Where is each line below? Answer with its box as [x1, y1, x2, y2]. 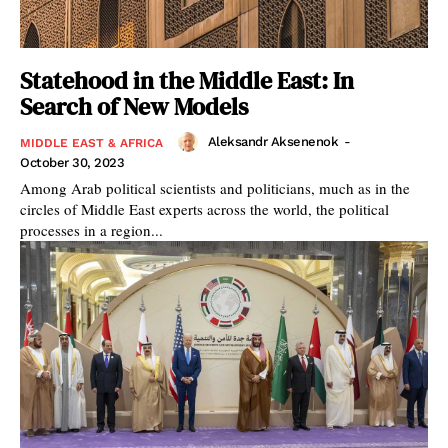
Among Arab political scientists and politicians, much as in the [20, 177, 410, 198]
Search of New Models [20, 89, 248, 123]
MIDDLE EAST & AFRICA [20, 135, 163, 150]
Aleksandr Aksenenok [207, 134, 338, 150]
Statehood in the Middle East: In [20, 63, 354, 97]
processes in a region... [20, 219, 163, 240]
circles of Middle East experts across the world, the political [20, 198, 389, 219]
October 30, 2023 [20, 154, 124, 170]
